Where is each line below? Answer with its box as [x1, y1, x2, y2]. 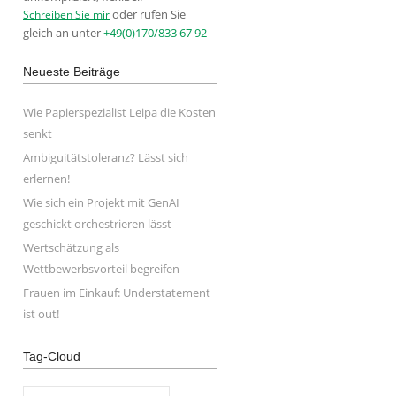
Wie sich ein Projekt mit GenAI [23, 194, 179, 210]
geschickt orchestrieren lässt [23, 216, 171, 232]
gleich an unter [23, 25, 103, 41]
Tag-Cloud [23, 349, 80, 363]
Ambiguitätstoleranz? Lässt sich [23, 149, 188, 165]
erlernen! [23, 171, 70, 187]
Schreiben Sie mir [23, 7, 110, 22]
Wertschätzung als [23, 240, 119, 255]
